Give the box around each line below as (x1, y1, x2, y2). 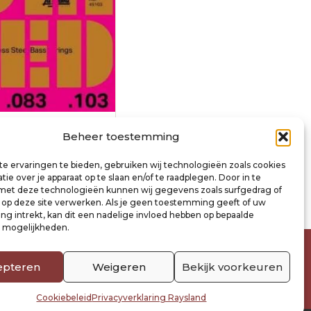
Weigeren (92, 260, 146, 274)
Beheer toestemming (62, 130, 180, 143)
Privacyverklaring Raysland (92, 292, 207, 303)
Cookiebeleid (36, 292, 92, 303)
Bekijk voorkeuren (181, 260, 283, 274)
